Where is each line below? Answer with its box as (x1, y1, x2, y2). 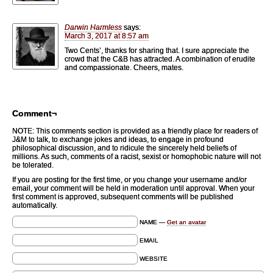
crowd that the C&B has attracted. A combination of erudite (65, 54, 255, 63)
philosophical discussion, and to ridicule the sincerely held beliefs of (12, 143, 236, 152)
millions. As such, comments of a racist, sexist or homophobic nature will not (12, 152, 261, 161)
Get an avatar (167, 218, 206, 225)
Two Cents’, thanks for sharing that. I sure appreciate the (65, 46, 249, 55)
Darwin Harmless (65, 23, 122, 32)
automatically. (12, 200, 57, 210)
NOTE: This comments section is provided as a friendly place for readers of (12, 126, 258, 135)
